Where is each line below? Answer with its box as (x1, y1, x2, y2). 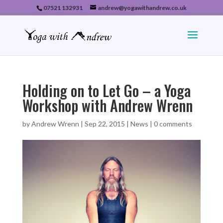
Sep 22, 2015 (84, 119, 125, 128)
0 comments (153, 119, 192, 128)
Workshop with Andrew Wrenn (22, 94, 193, 116)
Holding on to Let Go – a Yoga (22, 79, 191, 102)
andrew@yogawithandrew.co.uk (98, 4, 187, 11)
